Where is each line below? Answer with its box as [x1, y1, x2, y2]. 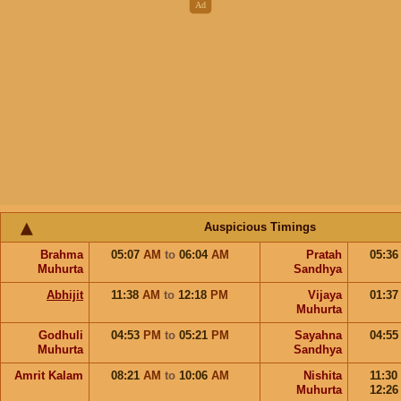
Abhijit [47, 288, 83, 303]
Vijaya [308, 288, 342, 303]
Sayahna [294, 328, 342, 343]
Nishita [303, 369, 342, 383]
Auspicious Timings [203, 220, 316, 235]
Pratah [306, 248, 342, 262]
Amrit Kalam [14, 369, 83, 383]
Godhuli [38, 328, 83, 343]
